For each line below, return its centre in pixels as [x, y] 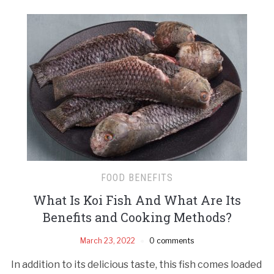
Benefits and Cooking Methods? [137, 217]
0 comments [172, 240]
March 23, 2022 [108, 240]
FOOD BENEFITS [137, 177]
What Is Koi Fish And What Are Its [137, 200]
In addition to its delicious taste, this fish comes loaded [136, 264]
